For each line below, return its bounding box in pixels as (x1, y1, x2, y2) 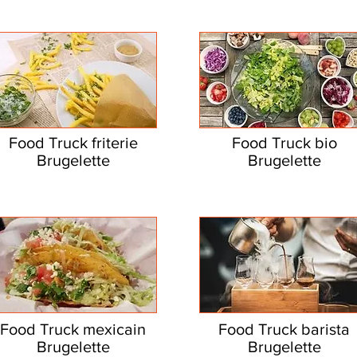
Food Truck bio (231, 134, 337, 151)
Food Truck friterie (8, 134, 138, 151)
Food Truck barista (218, 320, 350, 338)
